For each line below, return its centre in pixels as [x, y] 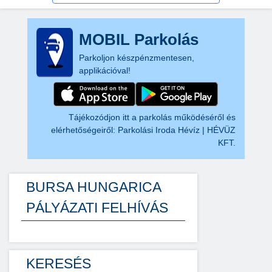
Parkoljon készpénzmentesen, [136, 58]
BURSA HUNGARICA [94, 187]
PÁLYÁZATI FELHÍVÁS [97, 208]
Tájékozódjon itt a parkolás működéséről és [152, 117]
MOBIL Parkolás [138, 39]
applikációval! [104, 70]
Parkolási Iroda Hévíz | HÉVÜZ [177, 130]
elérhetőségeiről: [85, 130]
